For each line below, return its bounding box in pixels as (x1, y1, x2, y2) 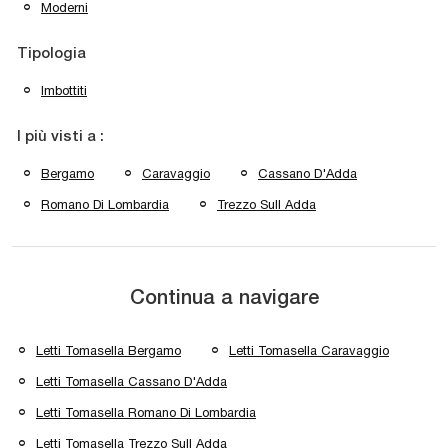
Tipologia (17, 47, 86, 62)
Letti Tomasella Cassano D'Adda (36, 374, 227, 390)
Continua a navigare (129, 290, 319, 309)
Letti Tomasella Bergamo (36, 343, 181, 359)
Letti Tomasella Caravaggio (229, 343, 389, 359)
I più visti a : (17, 130, 104, 145)
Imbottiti (41, 83, 87, 99)
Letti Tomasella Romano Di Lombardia (36, 405, 256, 421)
